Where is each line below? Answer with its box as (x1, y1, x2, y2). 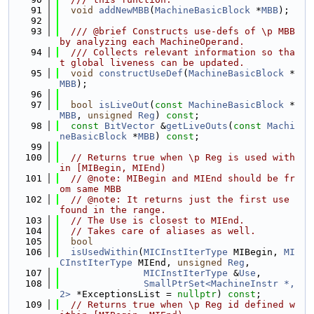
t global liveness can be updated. (60, 57, 245, 68)
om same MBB (60, 184, 121, 194)
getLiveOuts (166, 121, 228, 131)
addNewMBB (99, 5, 149, 15)
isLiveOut (99, 100, 149, 110)
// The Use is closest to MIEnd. (71, 215, 245, 226)
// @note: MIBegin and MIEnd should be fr (71, 173, 295, 184)
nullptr (177, 289, 217, 299)
